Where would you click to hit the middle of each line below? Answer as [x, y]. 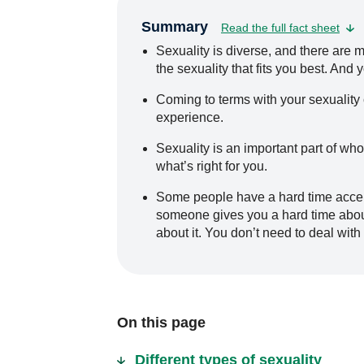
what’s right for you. [213, 166]
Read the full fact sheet [280, 28]
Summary [175, 27]
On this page [161, 323]
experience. [189, 117]
